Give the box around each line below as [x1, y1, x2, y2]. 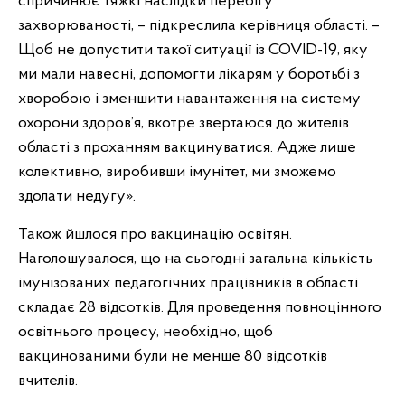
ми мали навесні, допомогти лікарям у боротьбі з [18, 66, 360, 83]
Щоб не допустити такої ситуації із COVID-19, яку [18, 42, 368, 59]
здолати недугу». [18, 188, 136, 205]
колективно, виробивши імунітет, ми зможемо [18, 164, 336, 181]
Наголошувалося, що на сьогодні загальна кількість [18, 250, 372, 268]
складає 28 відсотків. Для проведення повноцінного [18, 299, 381, 316]
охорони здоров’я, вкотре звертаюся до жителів [18, 115, 349, 132]
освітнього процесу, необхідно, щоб [18, 324, 273, 341]
